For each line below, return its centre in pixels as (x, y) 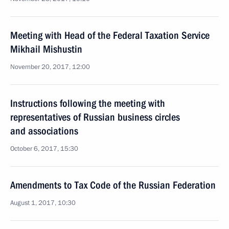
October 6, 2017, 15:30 (44, 149)
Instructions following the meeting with (88, 103)
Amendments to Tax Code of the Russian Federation (113, 185)
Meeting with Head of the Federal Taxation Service (110, 35)
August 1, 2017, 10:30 (43, 203)
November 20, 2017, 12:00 (50, 67)
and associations (44, 131)
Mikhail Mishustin (46, 49)
